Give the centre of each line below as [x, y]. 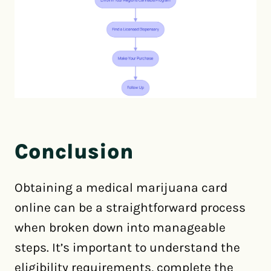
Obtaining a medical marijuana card [121, 188]
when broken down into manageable [120, 227]
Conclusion [74, 151]
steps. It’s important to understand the [127, 247]
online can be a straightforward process [130, 207]
